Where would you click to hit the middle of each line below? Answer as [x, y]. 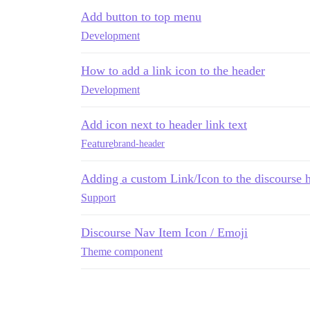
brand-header [139, 144]
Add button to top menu [141, 16]
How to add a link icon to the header [173, 70]
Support [98, 197]
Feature [97, 143]
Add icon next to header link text [164, 124]
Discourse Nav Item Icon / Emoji [164, 232]
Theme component [122, 251]
